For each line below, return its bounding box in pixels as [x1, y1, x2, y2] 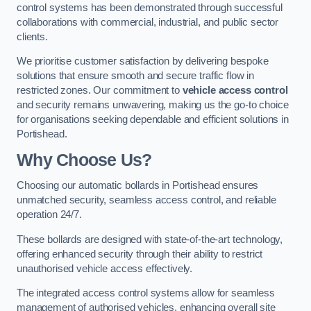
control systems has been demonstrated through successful [17, 1, 283, 13]
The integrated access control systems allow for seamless [17, 287, 275, 299]
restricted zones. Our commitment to [17, 85, 183, 96]
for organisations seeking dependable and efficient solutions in [17, 114, 289, 126]
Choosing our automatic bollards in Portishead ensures [17, 180, 259, 192]
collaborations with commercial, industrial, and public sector [17, 16, 279, 28]
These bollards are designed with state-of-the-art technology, [17, 233, 283, 245]
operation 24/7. [17, 209, 82, 221]
